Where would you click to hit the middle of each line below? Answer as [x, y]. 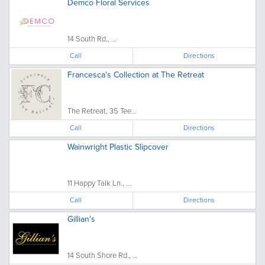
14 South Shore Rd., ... [103, 255]
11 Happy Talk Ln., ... [99, 183]
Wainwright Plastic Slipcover [118, 147]
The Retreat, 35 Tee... [102, 111]
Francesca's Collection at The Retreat [136, 75]
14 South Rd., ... [92, 38]
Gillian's [81, 219]
